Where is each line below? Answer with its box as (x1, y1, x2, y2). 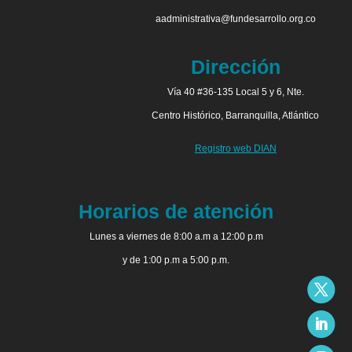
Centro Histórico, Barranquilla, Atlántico (152, 110, 320, 122)
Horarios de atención (79, 200, 273, 223)
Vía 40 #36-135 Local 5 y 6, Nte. (167, 86, 304, 98)
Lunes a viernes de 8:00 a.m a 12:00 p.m (89, 231, 263, 243)
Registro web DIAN (194, 143, 277, 155)
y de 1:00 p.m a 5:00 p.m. (123, 255, 229, 266)
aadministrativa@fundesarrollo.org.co (155, 13, 316, 25)
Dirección (190, 56, 280, 79)
